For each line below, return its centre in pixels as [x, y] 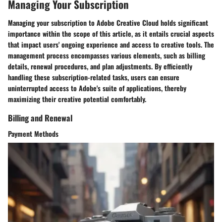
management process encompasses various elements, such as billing [107, 55]
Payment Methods [33, 133]
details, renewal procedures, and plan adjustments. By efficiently [100, 66]
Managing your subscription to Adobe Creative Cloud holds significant [108, 23]
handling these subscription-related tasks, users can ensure [94, 77]
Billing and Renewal [40, 118]
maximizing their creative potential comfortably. [77, 99]
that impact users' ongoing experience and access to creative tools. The [111, 45]
